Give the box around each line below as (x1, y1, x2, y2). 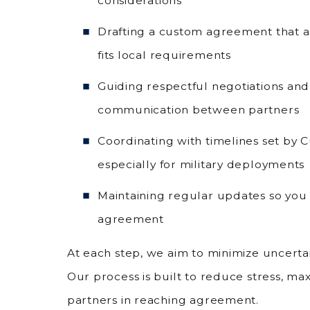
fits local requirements (97, 48, 231, 62)
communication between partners (97, 103, 300, 117)
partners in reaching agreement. (66, 293, 259, 307)
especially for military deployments (97, 157, 305, 171)
